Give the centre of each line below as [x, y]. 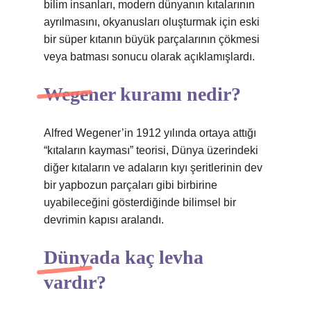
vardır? [75, 282]
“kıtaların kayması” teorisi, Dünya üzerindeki [151, 150]
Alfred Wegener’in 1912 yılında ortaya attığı [150, 133]
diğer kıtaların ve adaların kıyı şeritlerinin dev [153, 168]
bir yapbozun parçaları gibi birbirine [131, 185]
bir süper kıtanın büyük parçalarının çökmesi [152, 39]
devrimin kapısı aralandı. [104, 220]
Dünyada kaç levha [124, 257]
